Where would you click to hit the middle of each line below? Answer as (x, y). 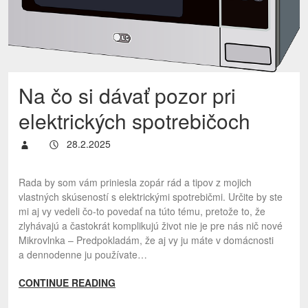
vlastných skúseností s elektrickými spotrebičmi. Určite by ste (151, 197)
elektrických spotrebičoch (134, 121)
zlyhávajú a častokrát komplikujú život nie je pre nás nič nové (151, 225)
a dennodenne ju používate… (83, 254)
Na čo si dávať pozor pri (127, 95)
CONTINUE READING (67, 283)
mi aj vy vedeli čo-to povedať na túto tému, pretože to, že (142, 211)
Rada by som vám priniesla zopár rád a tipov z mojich (135, 182)
